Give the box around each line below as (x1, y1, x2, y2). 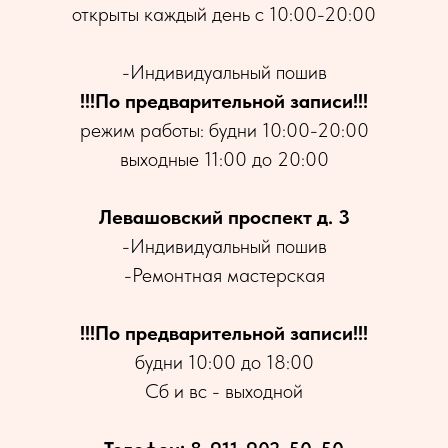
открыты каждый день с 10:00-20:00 (72, 2, 376, 26)
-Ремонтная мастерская (123, 263, 325, 287)
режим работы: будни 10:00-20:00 (79, 118, 369, 142)
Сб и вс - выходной (145, 379, 303, 403)
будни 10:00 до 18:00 (134, 350, 314, 374)
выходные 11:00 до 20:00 (119, 147, 329, 171)
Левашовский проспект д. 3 (98, 205, 350, 229)
